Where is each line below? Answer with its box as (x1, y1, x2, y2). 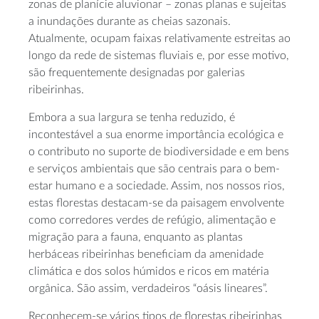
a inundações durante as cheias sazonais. (28, 16, 231, 28)
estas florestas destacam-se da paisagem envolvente (28, 197, 284, 209)
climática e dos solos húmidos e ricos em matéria (28, 266, 269, 278)
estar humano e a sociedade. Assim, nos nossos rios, (28, 180, 285, 192)
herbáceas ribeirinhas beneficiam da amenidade (28, 249, 263, 261)
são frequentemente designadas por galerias (28, 67, 245, 79)
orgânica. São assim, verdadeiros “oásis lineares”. (28, 283, 268, 295)
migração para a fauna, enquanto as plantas (28, 231, 243, 244)
